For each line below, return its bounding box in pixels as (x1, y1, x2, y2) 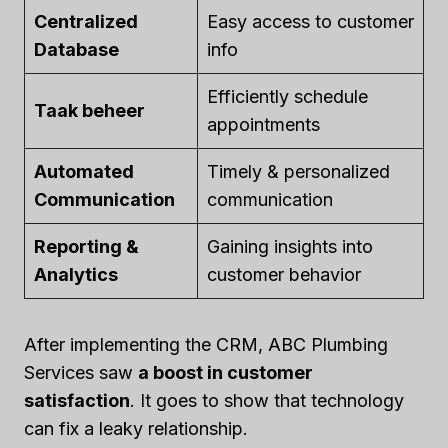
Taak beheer (34, 100, 145, 121)
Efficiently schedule (207, 86, 368, 107)
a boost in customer (138, 362, 313, 383)
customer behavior (207, 264, 361, 285)
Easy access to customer (207, 11, 414, 32)
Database (34, 39, 119, 60)
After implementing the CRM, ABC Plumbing (24, 334, 388, 355)
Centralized (34, 11, 138, 32)
